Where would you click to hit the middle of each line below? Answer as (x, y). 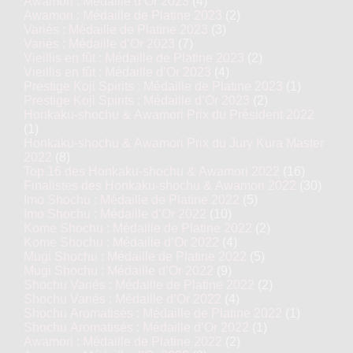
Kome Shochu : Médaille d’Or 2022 (121, 242)
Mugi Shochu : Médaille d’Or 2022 (119, 271)
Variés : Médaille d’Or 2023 (99, 44)
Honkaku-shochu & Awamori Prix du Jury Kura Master (174, 143)
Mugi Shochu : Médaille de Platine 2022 (135, 256)
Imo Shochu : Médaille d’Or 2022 (115, 214)
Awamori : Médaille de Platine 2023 (123, 15)
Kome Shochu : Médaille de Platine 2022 (138, 228)
